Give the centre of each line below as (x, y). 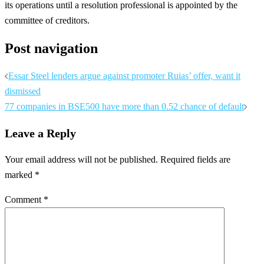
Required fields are (195, 159)
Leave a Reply (40, 133)
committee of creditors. (47, 21)
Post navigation (51, 48)
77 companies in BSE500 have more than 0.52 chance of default (124, 106)
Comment (24, 199)
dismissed (23, 91)
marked (20, 174)
